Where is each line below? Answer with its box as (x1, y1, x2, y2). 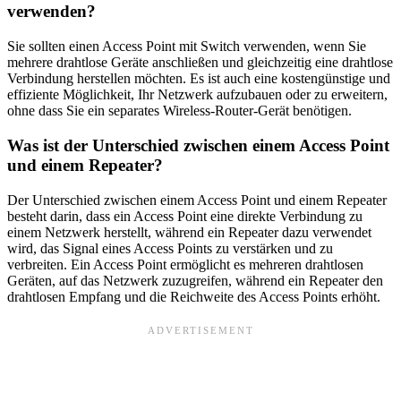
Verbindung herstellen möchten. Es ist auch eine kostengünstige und (7, 71, 390, 87)
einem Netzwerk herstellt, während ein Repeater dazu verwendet (7, 224, 371, 240)
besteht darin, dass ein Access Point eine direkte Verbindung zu (7, 208, 363, 224)
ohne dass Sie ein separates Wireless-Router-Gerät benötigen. (7, 103, 352, 119)
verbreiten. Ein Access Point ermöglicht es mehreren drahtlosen (7, 256, 363, 272)
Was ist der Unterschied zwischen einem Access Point (7, 135, 389, 155)
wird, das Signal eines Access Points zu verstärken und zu (7, 240, 333, 256)
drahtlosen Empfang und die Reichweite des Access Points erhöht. (7, 288, 380, 304)
